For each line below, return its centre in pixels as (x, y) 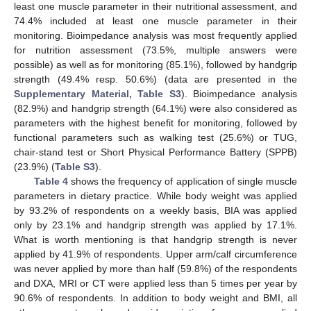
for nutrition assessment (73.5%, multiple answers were (155, 50)
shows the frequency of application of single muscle (182, 182)
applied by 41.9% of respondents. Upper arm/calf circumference (155, 254)
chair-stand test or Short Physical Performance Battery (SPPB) (155, 152)
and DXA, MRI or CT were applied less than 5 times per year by (155, 284)
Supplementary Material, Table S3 (98, 94)
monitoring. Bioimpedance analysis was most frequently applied (155, 36)
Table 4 (51, 182)
